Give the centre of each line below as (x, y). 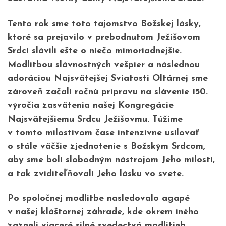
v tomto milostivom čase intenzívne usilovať (103, 133)
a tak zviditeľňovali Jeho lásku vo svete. (96, 174)
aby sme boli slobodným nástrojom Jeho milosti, (111, 160)
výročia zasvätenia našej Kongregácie (91, 105)
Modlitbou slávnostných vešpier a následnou (104, 65)
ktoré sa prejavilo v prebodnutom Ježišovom (104, 37)
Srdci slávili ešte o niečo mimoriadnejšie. (95, 51)
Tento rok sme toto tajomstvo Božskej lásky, (104, 24)
